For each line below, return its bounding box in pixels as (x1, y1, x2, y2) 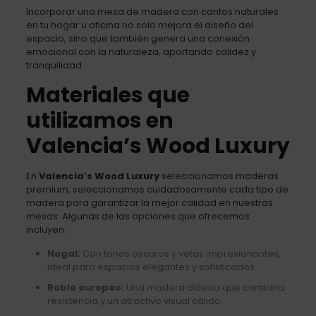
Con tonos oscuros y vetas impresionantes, (80, 246, 281, 260)
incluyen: (25, 222, 66, 236)
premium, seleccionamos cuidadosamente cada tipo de (25, 182, 288, 196)
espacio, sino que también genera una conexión (25, 31, 250, 45)
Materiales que (25, 80, 190, 110)
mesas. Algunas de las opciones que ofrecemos (25, 209, 250, 223)
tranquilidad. (25, 58, 84, 72)
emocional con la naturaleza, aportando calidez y (25, 44, 256, 59)
